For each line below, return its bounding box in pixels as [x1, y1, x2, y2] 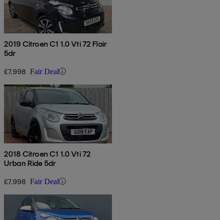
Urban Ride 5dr [4, 158, 56, 168]
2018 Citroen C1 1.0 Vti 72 [4, 149, 91, 159]
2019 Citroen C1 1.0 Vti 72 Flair [4, 39, 108, 49]
